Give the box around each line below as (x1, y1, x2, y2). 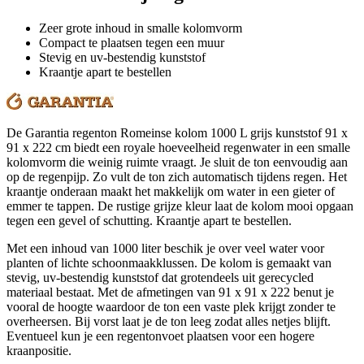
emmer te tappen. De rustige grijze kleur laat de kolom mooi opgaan (6, 198, 353, 213)
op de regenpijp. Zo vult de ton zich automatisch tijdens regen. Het (6, 169, 347, 184)
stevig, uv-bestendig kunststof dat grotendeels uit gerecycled (6, 270, 314, 284)
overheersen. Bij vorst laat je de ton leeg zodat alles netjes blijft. (6, 314, 331, 328)
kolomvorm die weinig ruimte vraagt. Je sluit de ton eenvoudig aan (6, 154, 348, 169)
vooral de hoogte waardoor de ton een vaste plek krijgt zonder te (6, 299, 336, 314)
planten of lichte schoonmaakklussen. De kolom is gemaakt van (6, 255, 331, 270)
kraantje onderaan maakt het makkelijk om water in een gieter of (6, 184, 335, 198)
